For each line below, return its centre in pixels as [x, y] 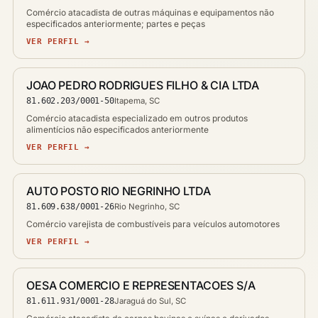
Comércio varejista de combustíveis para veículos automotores [153, 224]
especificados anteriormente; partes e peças [116, 23]
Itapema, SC [137, 100]
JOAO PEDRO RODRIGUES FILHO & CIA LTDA [143, 85]
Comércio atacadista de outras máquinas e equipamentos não [150, 12]
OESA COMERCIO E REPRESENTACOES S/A [141, 285]
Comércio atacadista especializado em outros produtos [137, 118]
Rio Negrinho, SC [147, 206]
